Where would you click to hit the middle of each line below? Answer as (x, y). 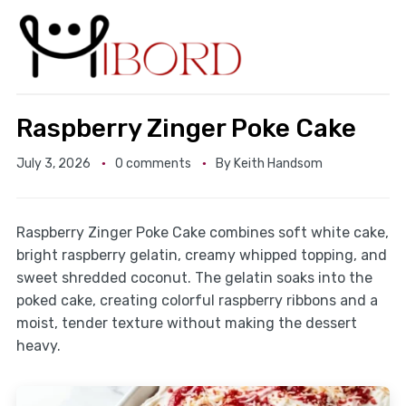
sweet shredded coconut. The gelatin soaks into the (194, 278)
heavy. (38, 346)
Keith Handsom (278, 164)
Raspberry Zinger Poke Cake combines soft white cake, (202, 233)
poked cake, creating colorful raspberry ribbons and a (197, 301)
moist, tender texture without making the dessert (186, 324)
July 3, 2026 (53, 164)
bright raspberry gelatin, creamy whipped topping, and (201, 256)
